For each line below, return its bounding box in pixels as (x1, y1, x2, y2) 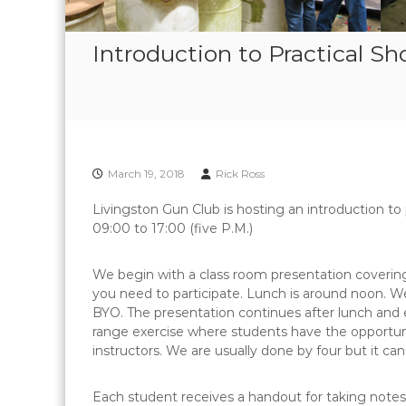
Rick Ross (216, 167, 265, 181)
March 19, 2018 (108, 167, 185, 181)
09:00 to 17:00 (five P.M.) (92, 220, 253, 237)
